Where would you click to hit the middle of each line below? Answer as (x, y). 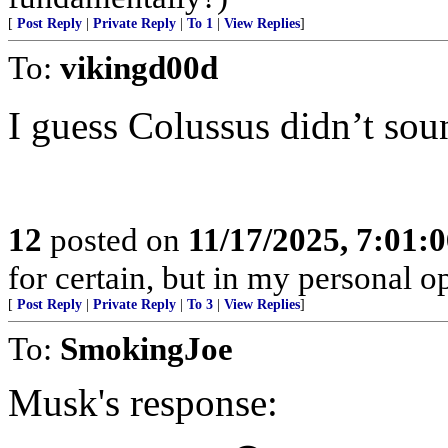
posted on (115, 239)
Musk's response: (143, 402)
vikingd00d (139, 67)
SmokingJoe (146, 348)
